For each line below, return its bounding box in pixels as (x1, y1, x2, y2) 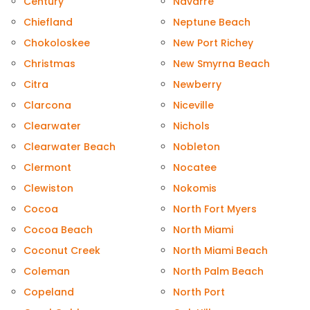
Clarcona (24, 98, 71, 113)
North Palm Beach (173, 264, 264, 279)
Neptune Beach (173, 15, 250, 30)
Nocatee (173, 161, 217, 175)
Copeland (24, 285, 74, 300)
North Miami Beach (173, 244, 268, 258)
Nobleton (173, 140, 220, 154)
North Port (173, 285, 225, 300)
